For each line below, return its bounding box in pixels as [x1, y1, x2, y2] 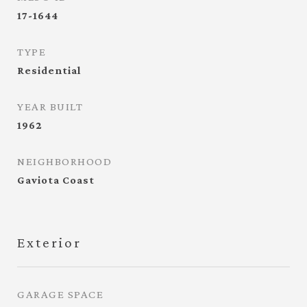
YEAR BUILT [17, 100, 83, 113]
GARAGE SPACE [17, 288, 103, 301]
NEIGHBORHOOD [17, 155, 112, 168]
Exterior [17, 234, 82, 251]
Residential [17, 64, 81, 76]
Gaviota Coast [17, 174, 95, 186]
